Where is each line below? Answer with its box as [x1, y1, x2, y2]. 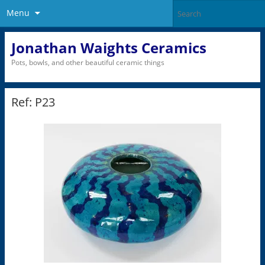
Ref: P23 [11, 94, 55, 111]
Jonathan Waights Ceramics [11, 37, 206, 57]
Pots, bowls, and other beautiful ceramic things [11, 57, 164, 67]
